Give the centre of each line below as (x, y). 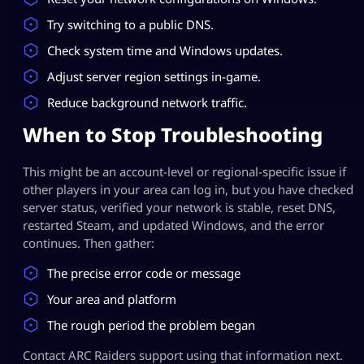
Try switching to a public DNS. (130, 24)
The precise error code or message (144, 273)
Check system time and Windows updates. (165, 50)
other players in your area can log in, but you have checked (188, 189)
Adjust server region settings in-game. (154, 76)
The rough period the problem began (151, 325)
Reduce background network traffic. (147, 102)
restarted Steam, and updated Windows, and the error (173, 225)
